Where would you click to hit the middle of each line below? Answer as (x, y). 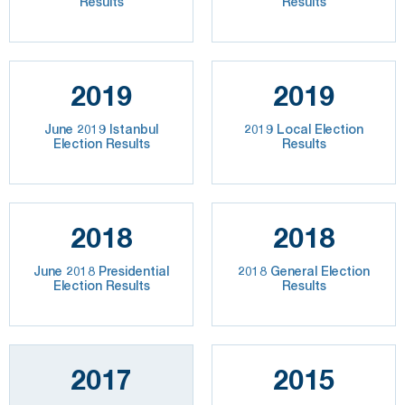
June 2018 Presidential (101, 271)
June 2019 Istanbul (101, 129)
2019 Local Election (304, 129)
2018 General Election (304, 271)
